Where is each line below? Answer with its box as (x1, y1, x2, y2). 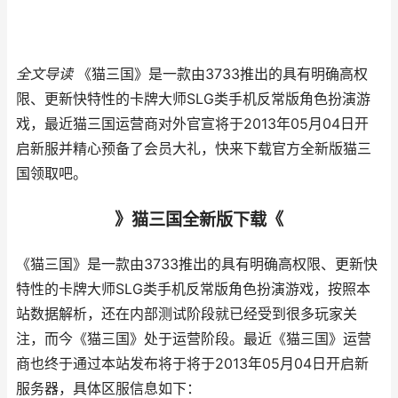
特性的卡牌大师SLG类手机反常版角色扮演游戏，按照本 (16, 281, 370, 298)
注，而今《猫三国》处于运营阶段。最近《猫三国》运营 (16, 330, 371, 347)
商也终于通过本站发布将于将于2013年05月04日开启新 (16, 355, 369, 372)
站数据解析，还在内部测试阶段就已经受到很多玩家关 (16, 306, 357, 322)
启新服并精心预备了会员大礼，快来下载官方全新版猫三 (16, 140, 371, 157)
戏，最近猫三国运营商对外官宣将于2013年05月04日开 (16, 115, 369, 132)
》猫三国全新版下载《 (115, 209, 283, 230)
